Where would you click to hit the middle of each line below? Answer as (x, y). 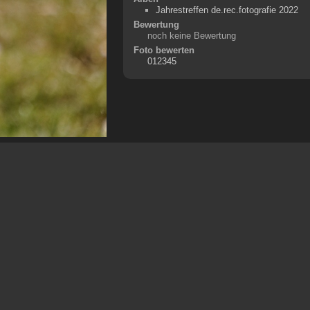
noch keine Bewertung (191, 35)
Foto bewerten (164, 50)
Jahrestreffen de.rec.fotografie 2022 (227, 10)
